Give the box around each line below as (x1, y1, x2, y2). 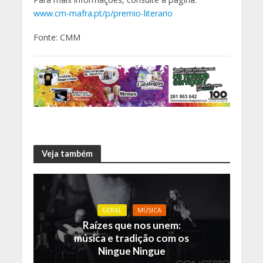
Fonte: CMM (33, 32, 80, 43)
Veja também (41, 148, 93, 159)
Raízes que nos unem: (82, 218, 181, 231)
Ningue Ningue (97, 244, 166, 257)
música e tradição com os (74, 231, 189, 244)
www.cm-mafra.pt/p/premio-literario (33, 8, 173, 19)
